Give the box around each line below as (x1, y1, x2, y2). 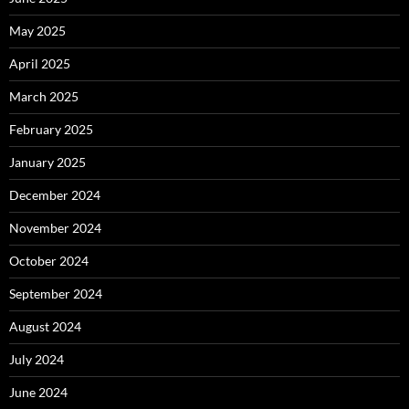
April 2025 (9, 56, 70, 72)
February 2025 (9, 121, 93, 138)
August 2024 (9, 319, 81, 335)
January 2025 (9, 154, 86, 171)
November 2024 (9, 220, 101, 236)
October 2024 (9, 253, 89, 269)
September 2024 (9, 286, 102, 302)
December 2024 (9, 187, 100, 204)
